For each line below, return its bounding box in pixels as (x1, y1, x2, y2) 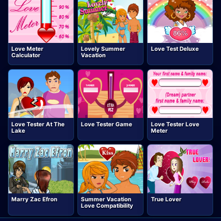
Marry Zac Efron (11, 196, 58, 203)
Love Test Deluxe (150, 45, 199, 53)
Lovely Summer (81, 45, 126, 53)
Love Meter (11, 45, 44, 53)
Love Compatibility (81, 202, 134, 210)
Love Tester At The (11, 120, 65, 128)
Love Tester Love (150, 120, 199, 128)
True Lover (150, 196, 182, 203)
